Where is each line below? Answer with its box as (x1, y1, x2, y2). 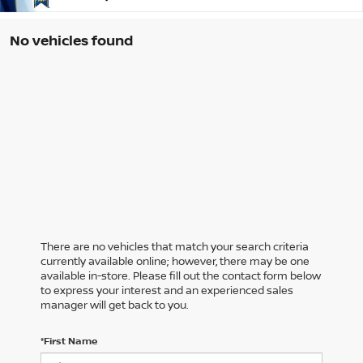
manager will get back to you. (41, 297, 189, 313)
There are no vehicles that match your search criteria (41, 239, 309, 254)
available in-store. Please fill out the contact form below (41, 268, 321, 284)
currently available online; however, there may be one (41, 254, 310, 269)
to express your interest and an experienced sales (41, 283, 293, 298)
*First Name (41, 334, 97, 348)
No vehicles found (10, 31, 133, 50)
